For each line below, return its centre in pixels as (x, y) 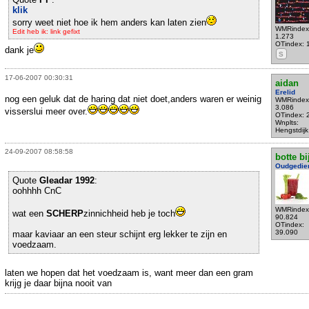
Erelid (285, 92)
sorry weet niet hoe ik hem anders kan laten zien (109, 22)
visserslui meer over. (46, 111)
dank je (19, 50)
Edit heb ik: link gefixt (46, 31)
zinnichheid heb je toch (129, 214)
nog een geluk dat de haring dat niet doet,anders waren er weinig (133, 99)
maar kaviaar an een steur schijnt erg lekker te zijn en (120, 235)
